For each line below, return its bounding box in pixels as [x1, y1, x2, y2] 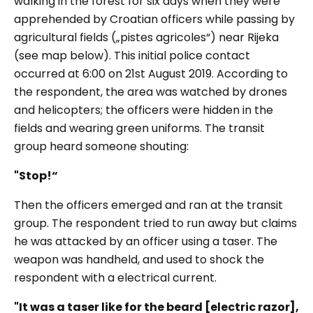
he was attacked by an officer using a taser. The [14, 233, 277, 249]
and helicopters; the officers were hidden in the [14, 102, 273, 118]
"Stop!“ [14, 168, 58, 184]
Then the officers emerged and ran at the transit [14, 197, 283, 213]
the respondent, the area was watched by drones [14, 84, 287, 100]
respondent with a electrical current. [14, 270, 217, 286]
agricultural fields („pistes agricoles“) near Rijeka [14, 29, 279, 45]
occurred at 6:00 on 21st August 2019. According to [14, 66, 288, 82]
